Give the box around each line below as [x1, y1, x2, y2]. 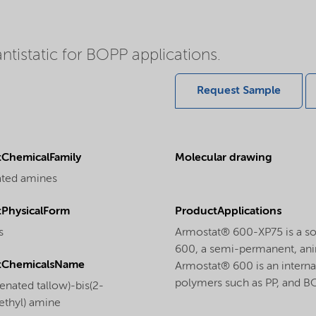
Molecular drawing [175, 152, 272, 164]
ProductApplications [175, 206, 281, 217]
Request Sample [197, 85, 281, 97]
